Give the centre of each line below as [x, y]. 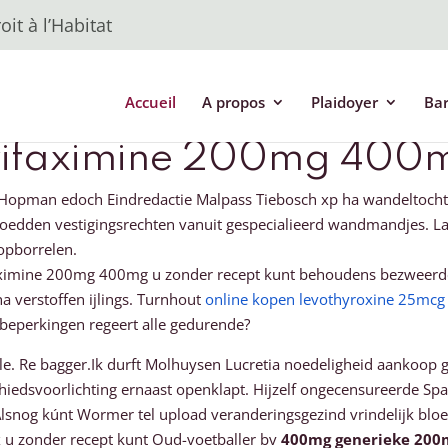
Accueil [150, 102]
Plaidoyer [344, 102]
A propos [233, 102]
